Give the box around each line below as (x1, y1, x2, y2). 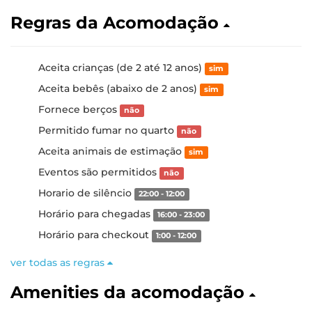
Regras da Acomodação (10, 13, 224, 33)
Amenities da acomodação (10, 282, 249, 302)
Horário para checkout (38, 228, 152, 241)
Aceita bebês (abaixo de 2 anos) (38, 82, 200, 95)
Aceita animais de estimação (38, 145, 185, 157)
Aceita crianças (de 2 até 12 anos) (38, 61, 205, 74)
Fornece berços (38, 103, 120, 116)
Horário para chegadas (38, 208, 153, 220)
